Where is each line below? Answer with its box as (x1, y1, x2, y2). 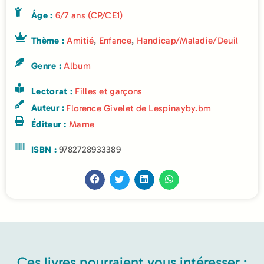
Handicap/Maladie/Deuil (136, 35, 239, 46)
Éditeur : (31, 118, 69, 130)
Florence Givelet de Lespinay (66, 103, 186, 114)
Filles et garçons (75, 85, 143, 97)
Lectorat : (31, 85, 75, 97)
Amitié (67, 35, 94, 46)
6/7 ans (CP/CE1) (55, 9, 123, 21)
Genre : (31, 60, 64, 71)
